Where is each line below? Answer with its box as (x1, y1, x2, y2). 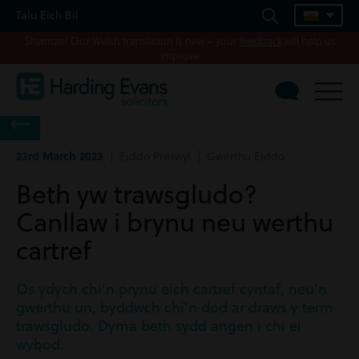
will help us (281, 33, 336, 48)
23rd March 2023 (16, 147, 103, 163)
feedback (239, 33, 282, 48)
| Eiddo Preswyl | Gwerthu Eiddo (103, 147, 284, 164)
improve (159, 47, 200, 63)
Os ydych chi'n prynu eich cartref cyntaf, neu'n (16, 279, 327, 299)
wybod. (16, 334, 64, 354)
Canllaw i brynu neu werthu (16, 204, 333, 240)
